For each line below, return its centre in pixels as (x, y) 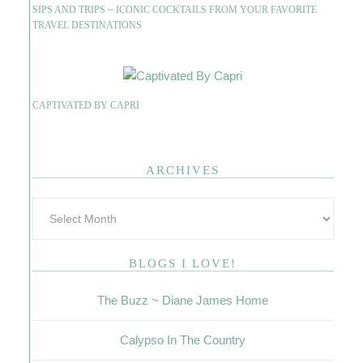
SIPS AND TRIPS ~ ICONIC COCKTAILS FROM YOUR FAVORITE (174, 10)
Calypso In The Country (183, 340)
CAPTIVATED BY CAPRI (85, 105)
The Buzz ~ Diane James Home (183, 300)
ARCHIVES (183, 170)
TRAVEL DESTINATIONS (87, 25)
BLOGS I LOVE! (183, 263)
